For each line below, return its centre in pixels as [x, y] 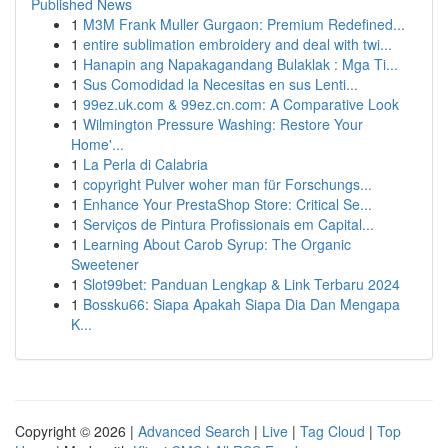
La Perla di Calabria [145, 164]
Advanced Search [194, 431]
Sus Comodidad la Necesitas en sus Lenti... [220, 84]
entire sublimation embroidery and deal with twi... [237, 44]
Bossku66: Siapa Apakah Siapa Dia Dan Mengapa [241, 304]
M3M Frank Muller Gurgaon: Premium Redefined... [244, 24]
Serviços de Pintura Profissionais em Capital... [228, 224]
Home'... [97, 144]
